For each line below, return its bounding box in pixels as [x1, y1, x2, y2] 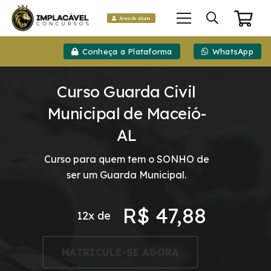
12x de [77, 209, 111, 223]
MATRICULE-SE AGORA [62, 246, 179, 258]
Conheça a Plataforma [82, 46, 172, 56]
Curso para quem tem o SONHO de [44, 153, 209, 165]
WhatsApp [212, 46, 253, 56]
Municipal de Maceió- [47, 103, 206, 123]
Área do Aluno [119, 15, 151, 21]
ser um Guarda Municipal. [67, 169, 186, 181]
